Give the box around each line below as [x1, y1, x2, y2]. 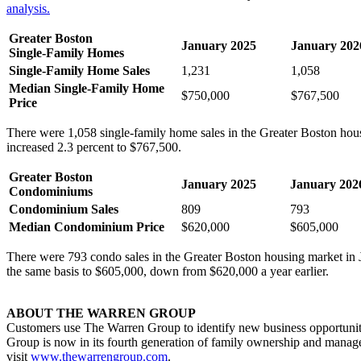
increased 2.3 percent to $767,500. [6, 139, 181, 154]
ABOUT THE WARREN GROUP [6, 305, 196, 320]
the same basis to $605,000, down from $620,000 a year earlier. [6, 263, 329, 278]
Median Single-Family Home [9, 81, 164, 95]
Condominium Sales [9, 201, 118, 216]
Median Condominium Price [9, 219, 164, 234]
